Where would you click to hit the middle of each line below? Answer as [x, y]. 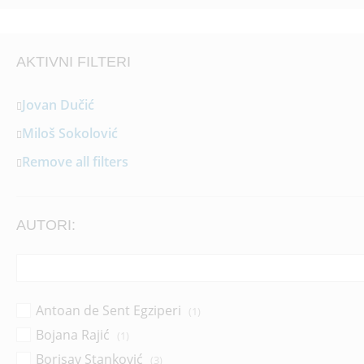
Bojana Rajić [73, 335]
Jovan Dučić [58, 105]
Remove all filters [75, 162]
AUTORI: [46, 225]
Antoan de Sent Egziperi [108, 310]
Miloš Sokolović [70, 133]
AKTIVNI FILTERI [74, 62]
